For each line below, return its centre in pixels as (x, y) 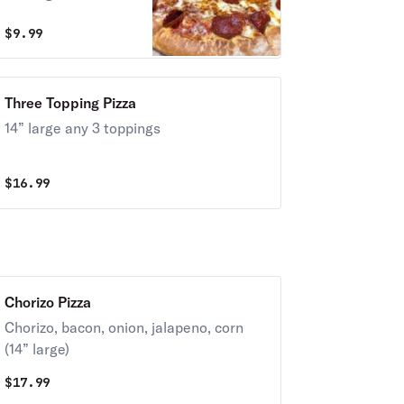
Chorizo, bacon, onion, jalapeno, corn (124, 327)
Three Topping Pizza (70, 103)
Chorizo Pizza (47, 302)
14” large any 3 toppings (82, 128)
